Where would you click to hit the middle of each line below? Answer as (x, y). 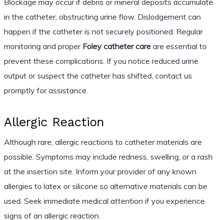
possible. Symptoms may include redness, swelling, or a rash (108, 156)
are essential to (179, 46)
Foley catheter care (116, 46)
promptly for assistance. (46, 90)
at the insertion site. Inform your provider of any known (100, 171)
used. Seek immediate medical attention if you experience (104, 201)
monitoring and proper (43, 46)
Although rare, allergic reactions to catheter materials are (103, 142)
